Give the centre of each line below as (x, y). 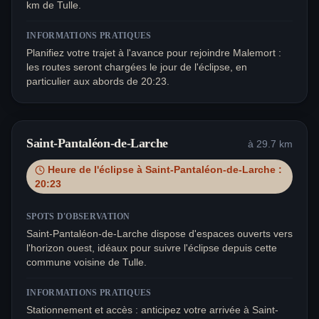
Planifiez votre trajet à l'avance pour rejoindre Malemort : (154, 53)
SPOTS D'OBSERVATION (78, 217)
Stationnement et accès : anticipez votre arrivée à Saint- (152, 310)
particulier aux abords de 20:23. (98, 82)
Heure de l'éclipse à (96, 170)
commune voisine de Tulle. (87, 262)
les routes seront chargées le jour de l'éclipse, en (137, 67)
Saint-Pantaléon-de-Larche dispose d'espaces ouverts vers (159, 234)
